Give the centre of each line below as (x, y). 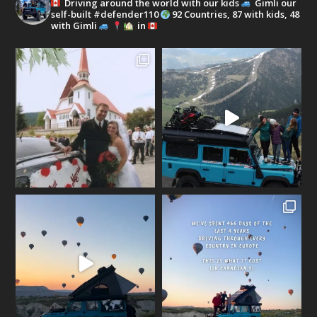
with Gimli (75, 26)
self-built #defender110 (106, 15)
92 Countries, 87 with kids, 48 (236, 15)
